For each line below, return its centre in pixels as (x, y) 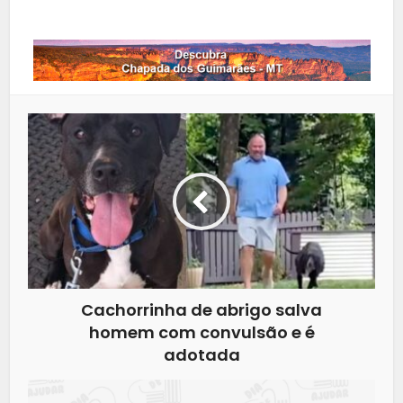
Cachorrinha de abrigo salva (201, 310)
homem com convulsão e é (201, 333)
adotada (201, 355)
